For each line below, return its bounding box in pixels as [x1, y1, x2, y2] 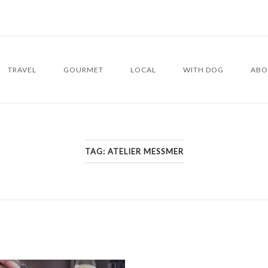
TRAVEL [8, 65, 36, 74]
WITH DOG [183, 65, 224, 74]
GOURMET [63, 65, 103, 74]
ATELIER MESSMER [107, 147, 184, 156]
